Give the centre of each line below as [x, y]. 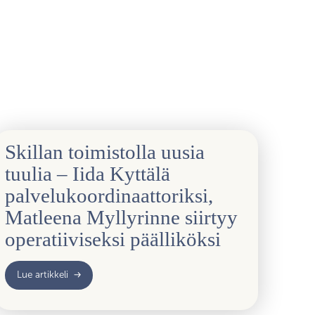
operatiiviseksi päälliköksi [113, 239]
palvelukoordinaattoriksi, [109, 196]
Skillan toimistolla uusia [105, 152]
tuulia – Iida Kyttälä [88, 174]
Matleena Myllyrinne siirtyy [122, 218]
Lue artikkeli [43, 275]
